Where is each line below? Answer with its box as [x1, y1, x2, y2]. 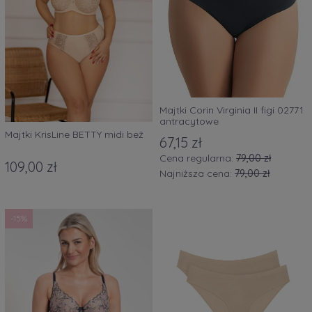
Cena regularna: [159, 151, 236, 164]
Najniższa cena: [159, 166, 235, 180]
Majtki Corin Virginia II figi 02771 [159, 104, 304, 117]
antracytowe [159, 115, 219, 128]
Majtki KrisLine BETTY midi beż [5, 128, 143, 141]
